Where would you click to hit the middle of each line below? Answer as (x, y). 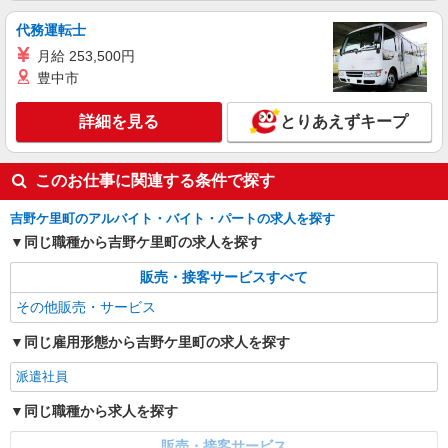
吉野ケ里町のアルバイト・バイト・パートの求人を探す (172, 218)
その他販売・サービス (86, 307)
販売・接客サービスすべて (224, 277)
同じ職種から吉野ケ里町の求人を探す (143, 242)
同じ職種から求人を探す (101, 411)
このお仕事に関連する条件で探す (155, 180)
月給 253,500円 (86, 56)
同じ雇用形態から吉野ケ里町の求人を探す (157, 342)
